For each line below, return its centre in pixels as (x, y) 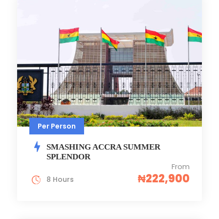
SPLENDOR (68, 156)
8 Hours (60, 179)
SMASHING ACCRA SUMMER (103, 147)
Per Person (57, 126)
